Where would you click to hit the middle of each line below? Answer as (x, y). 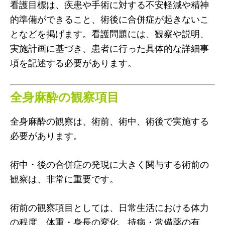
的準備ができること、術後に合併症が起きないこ (109, 19)
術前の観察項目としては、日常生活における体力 (109, 207)
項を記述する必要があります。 (73, 63)
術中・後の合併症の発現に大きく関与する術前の (109, 164)
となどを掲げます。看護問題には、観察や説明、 (109, 33)
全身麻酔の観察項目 (65, 96)
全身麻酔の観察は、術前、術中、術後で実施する (109, 121)
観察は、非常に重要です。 (64, 179)
